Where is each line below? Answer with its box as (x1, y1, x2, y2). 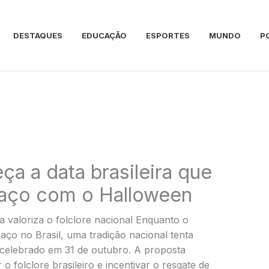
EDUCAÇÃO (82, 31, 127, 40)
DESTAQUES (13, 31, 62, 40)
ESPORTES (146, 31, 190, 40)
